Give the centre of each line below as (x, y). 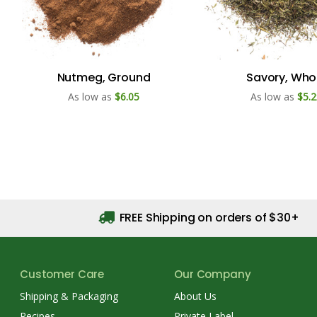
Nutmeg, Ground (104, 77)
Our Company (213, 274)
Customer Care (62, 274)
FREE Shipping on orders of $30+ (208, 217)
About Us (196, 296)
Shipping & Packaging (69, 296)
